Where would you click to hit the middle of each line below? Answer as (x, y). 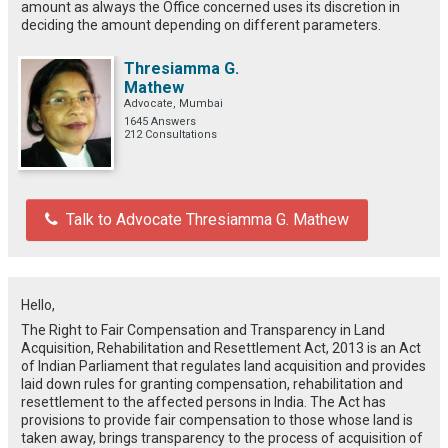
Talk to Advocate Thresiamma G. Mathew (207, 219)
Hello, (38, 304)
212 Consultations (170, 134)
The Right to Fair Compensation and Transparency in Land (203, 329)
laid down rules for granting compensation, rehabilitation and (212, 383)
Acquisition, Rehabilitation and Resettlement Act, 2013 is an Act (221, 347)
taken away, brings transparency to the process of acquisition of (222, 437)
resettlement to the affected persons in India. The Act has (203, 401)
